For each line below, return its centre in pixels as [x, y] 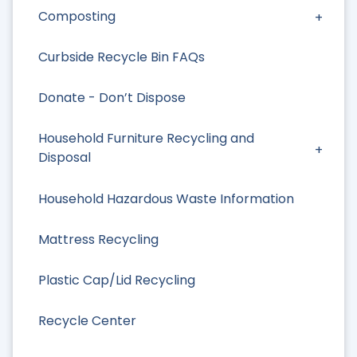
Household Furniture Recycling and [146, 139]
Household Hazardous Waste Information [166, 198]
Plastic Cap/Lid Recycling [117, 280]
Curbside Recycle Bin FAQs [122, 57]
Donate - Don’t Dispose [112, 98]
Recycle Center [87, 321]
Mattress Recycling [98, 239]
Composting [77, 16]
